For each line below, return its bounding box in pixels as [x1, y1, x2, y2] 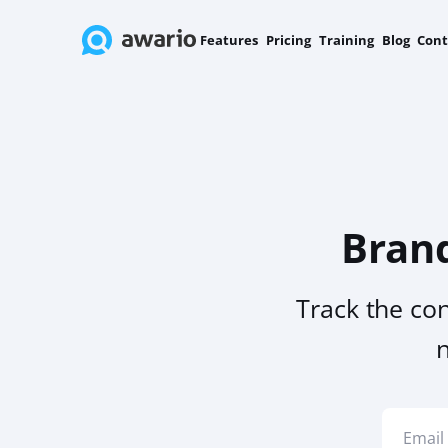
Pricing [265, 31, 311, 49]
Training [318, 31, 374, 49]
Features [200, 31, 258, 49]
